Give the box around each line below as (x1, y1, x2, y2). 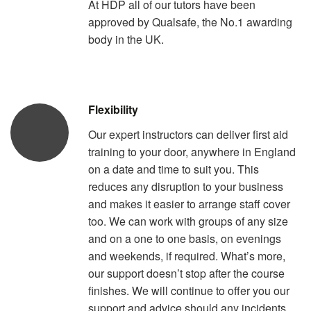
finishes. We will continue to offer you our (88, 282, 289, 299)
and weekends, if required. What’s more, (88, 247, 285, 264)
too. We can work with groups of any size (88, 212, 288, 229)
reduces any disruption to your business (88, 178, 283, 194)
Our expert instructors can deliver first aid (88, 126, 288, 142)
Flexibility (88, 101, 138, 117)
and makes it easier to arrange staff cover (88, 195, 290, 212)
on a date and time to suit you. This (88, 160, 259, 177)
